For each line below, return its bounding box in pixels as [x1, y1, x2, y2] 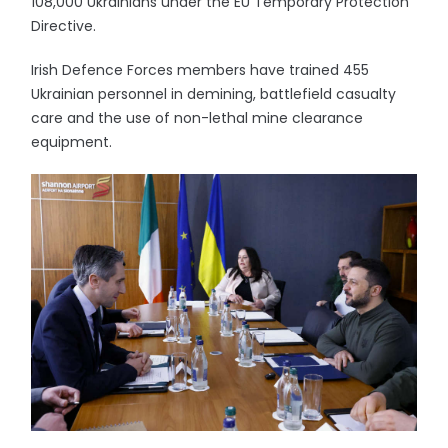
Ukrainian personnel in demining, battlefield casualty [31, 84, 397, 104]
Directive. [31, 16, 97, 36]
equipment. [31, 132, 113, 152]
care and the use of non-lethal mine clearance [31, 108, 364, 128]
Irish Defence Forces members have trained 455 [31, 60, 370, 80]
